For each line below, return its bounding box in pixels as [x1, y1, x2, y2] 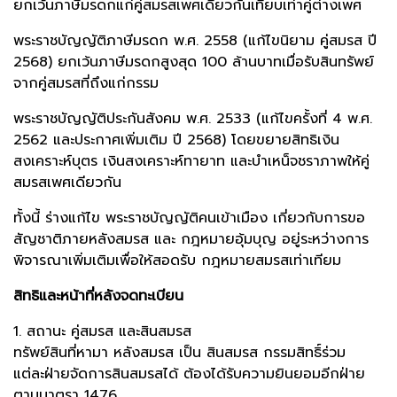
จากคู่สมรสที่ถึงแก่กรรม [13, 73, 159, 95]
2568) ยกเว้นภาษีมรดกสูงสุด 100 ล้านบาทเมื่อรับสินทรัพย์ [13, 51, 374, 74]
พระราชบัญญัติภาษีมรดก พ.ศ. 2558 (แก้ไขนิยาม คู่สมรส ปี [13, 30, 377, 52]
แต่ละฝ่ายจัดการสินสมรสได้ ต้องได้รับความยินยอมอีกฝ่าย [13, 363, 365, 385]
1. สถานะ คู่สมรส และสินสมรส [13, 321, 191, 343]
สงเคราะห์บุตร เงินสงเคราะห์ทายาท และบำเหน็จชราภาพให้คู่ [13, 151, 370, 173]
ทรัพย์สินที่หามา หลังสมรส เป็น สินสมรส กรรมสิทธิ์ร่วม [13, 342, 346, 364]
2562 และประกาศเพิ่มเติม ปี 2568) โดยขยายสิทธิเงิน [13, 129, 339, 152]
